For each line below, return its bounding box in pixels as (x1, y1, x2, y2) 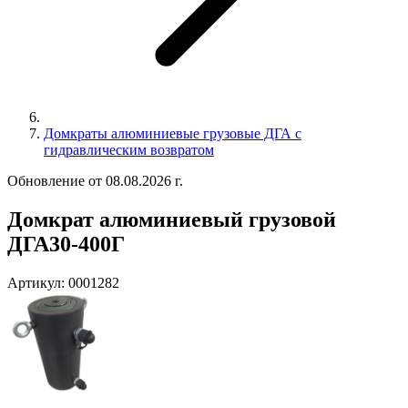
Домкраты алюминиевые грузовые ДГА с (44, 125, 301, 141)
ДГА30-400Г (7, 231, 125, 256)
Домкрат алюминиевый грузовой (7, 207, 336, 231)
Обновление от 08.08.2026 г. (7, 172, 183, 189)
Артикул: (7, 274, 65, 291)
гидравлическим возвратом (44, 141, 214, 158)
